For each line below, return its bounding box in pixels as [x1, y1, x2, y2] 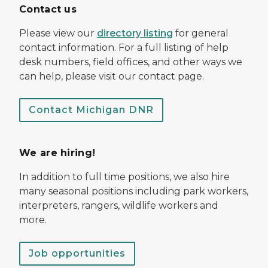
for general [173, 27, 229, 39]
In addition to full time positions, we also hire [19, 170, 230, 182]
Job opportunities [29, 247, 126, 259]
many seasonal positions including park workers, [19, 185, 248, 197]
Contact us [19, 3, 77, 15]
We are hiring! [19, 147, 96, 159]
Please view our [19, 27, 97, 39]
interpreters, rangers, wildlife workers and [19, 199, 218, 211]
